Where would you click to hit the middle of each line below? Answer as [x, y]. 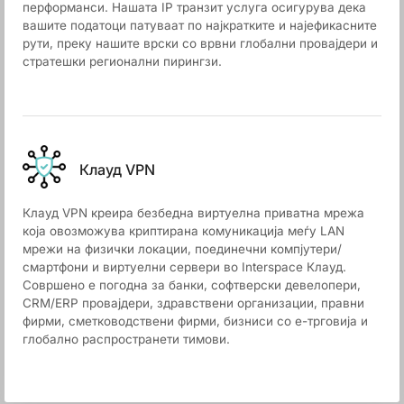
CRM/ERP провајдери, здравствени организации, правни [193, 303]
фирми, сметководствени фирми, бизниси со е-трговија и [195, 321]
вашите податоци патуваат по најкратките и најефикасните [200, 26]
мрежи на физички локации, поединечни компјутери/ [182, 249]
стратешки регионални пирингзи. [122, 62]
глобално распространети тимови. [126, 340]
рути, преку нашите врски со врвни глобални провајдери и [200, 44]
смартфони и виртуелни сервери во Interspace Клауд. [184, 267]
